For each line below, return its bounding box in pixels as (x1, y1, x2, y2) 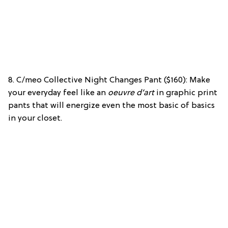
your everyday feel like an (8, 88, 108, 98)
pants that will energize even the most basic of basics (8, 101, 215, 110)
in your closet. (8, 113, 62, 123)
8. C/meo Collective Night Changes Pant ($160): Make (8, 75, 210, 85)
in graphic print (154, 88, 217, 98)
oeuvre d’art (108, 88, 154, 98)
